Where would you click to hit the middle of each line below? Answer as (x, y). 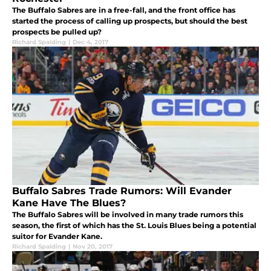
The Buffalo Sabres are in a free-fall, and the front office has (124, 10)
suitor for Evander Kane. (57, 236)
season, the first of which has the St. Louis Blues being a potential (134, 225)
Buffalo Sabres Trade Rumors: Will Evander (122, 191)
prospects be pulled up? (57, 32)
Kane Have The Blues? (69, 203)
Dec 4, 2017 (90, 42)
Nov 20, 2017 (93, 246)
